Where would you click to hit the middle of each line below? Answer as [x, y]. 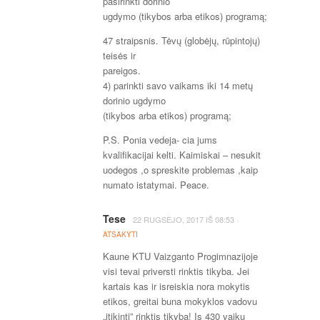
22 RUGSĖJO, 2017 [168, 219]
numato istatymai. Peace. [156, 185]
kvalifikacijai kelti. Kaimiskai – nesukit [182, 155]
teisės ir [119, 55]
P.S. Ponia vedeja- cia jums [160, 140]
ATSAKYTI [120, 234]
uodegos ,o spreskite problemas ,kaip [180, 170]
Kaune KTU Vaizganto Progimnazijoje [180, 256]
